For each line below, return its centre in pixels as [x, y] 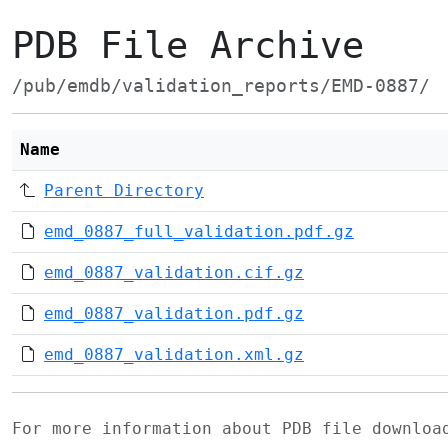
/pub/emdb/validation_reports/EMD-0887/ [221, 86]
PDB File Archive [188, 45]
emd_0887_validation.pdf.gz [174, 313]
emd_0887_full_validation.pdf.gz [199, 231]
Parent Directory [124, 190]
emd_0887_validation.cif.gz [174, 272]
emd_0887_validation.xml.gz [174, 354]
